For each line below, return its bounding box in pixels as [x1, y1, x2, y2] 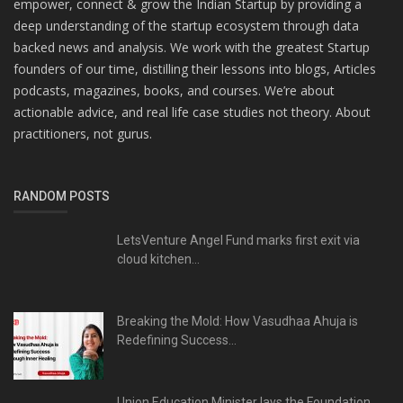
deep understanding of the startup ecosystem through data [13, 16, 359, 34]
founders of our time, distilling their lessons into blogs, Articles [13, 59, 376, 77]
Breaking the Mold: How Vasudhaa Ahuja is [117, 313, 358, 328]
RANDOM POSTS [13, 188, 110, 203]
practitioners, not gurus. [13, 124, 152, 142]
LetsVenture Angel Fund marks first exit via [117, 232, 360, 247]
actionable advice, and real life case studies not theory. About [13, 103, 371, 121]
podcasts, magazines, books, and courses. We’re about [13, 81, 335, 99]
